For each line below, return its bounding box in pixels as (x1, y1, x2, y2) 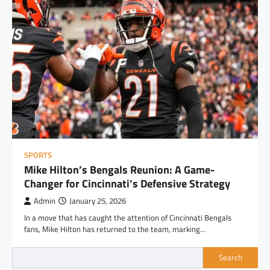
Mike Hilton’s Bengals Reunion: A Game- (24, 161, 215, 178)
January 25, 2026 (69, 195, 126, 207)
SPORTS (24, 149, 52, 161)
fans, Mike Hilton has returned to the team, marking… (24, 222, 206, 235)
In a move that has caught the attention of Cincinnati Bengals (24, 211, 231, 224)
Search (219, 251, 242, 264)
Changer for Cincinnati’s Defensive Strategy (24, 175, 230, 192)
